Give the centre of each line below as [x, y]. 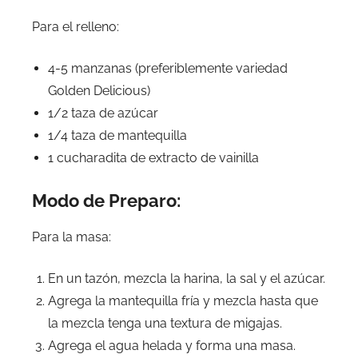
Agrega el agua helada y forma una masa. [172, 345]
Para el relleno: [76, 27]
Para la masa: [72, 237]
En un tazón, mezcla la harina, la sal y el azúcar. [187, 278]
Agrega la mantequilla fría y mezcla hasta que [183, 300]
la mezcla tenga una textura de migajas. [165, 323]
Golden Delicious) [99, 91]
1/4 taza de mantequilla [117, 136]
